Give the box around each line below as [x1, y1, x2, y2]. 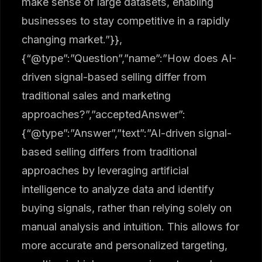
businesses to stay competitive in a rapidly [22, 14, 230, 27]
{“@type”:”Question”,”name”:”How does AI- [22, 51, 237, 64]
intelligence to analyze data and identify [22, 182, 215, 195]
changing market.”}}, [22, 33, 123, 46]
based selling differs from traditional [22, 145, 198, 158]
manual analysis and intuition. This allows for [22, 220, 240, 233]
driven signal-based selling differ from [22, 70, 207, 83]
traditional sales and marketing [22, 89, 171, 102]
